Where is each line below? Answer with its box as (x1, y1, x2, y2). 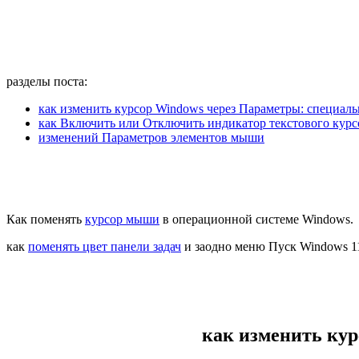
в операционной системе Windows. (159, 212, 353, 226)
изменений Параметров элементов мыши (38, 130, 264, 144)
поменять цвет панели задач (28, 239, 181, 253)
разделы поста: (6, 74, 87, 88)
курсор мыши (85, 212, 159, 226)
